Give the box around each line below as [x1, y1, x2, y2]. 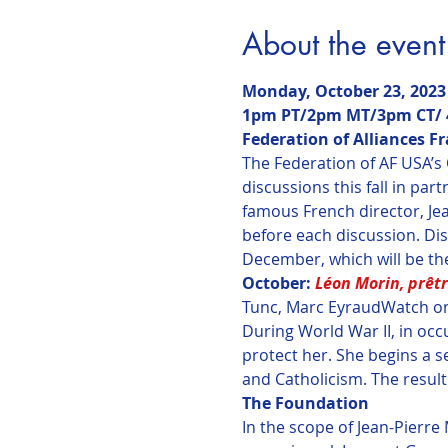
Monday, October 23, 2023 [241, 79, 446, 102]
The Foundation [241, 391, 369, 414]
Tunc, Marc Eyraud [241, 295, 381, 318]
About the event [241, 23, 445, 64]
